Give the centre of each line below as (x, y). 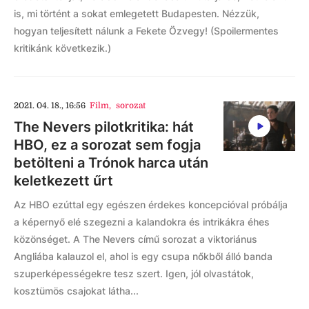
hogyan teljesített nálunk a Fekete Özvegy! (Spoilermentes (146, 31)
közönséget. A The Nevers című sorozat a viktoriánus (136, 239)
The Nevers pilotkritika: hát (104, 127)
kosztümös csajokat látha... (76, 291)
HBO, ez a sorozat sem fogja (107, 145)
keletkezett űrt (63, 181)
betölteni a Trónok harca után (111, 163)
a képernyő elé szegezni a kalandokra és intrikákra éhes (142, 222)
